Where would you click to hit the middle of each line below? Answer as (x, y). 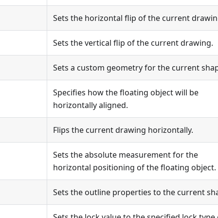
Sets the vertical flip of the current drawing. (133, 43)
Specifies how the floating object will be (126, 92)
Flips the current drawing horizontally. (123, 130)
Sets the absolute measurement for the (126, 155)
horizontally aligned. (91, 105)
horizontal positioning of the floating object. (135, 167)
